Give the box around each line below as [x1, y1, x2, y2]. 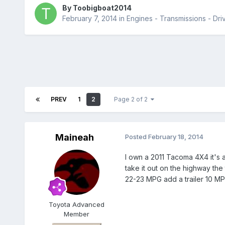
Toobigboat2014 [72, 4, 132, 13]
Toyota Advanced [49, 200, 105, 209]
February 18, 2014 [148, 133, 203, 141]
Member [64, 210, 90, 218]
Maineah [55, 132, 94, 143]
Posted [125, 133, 148, 141]
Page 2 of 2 [114, 95, 151, 103]
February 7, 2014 [62, 14, 117, 23]
